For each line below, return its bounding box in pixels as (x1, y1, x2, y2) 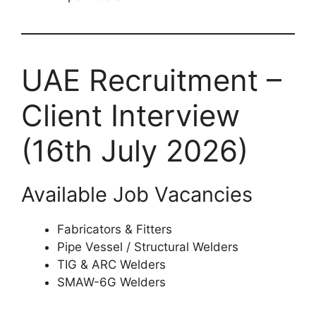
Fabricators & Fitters (57, 221, 172, 236)
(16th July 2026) (21, 132, 248, 169)
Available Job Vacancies (21, 181, 253, 207)
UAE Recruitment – (21, 61, 281, 98)
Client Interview (21, 97, 240, 133)
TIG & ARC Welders (57, 257, 166, 272)
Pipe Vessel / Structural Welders (57, 239, 238, 254)
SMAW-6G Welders (57, 274, 166, 289)
